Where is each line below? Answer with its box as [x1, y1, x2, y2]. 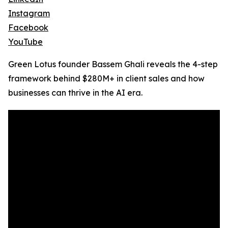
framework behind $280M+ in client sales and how [8, 73, 205, 83]
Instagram [8, 8, 50, 18]
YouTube [8, 37, 43, 47]
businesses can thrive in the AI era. [8, 88, 142, 98]
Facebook [8, 22, 48, 33]
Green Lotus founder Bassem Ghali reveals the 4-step [8, 59, 218, 69]
